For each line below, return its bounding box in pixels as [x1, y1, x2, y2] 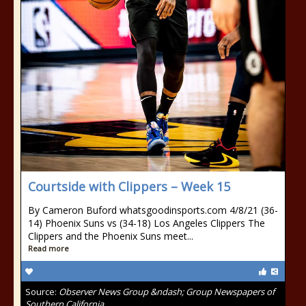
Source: [25, 286, 59, 298]
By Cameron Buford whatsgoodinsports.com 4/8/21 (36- [28, 204, 278, 217]
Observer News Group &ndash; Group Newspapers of [59, 286, 275, 298]
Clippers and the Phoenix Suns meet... [28, 229, 193, 242]
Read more [28, 243, 69, 253]
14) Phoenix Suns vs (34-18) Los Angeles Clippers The [28, 217, 265, 229]
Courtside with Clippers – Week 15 [28, 178, 230, 195]
